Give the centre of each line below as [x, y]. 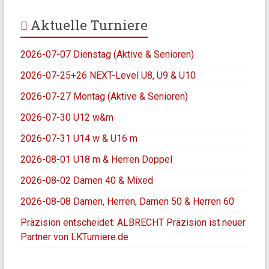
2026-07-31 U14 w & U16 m [79, 138]
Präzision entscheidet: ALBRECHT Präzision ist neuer [133, 222]
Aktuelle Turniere [89, 25]
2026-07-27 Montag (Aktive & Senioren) [104, 96]
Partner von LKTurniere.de [74, 237]
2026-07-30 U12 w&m [67, 117]
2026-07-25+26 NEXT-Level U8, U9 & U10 [108, 75]
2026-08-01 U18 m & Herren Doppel [96, 159]
